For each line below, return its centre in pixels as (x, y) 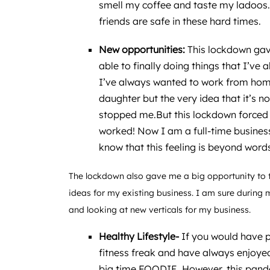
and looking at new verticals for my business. (160, 209)
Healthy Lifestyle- (140, 236)
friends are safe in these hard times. (181, 21)
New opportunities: (143, 49)
